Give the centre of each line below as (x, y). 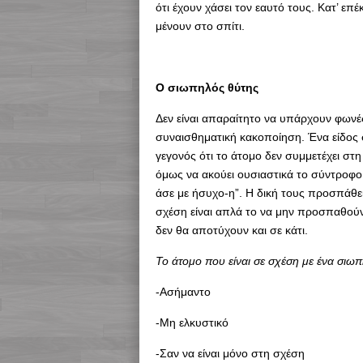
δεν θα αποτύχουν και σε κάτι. (232, 230)
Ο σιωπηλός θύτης (207, 87)
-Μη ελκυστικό (192, 322)
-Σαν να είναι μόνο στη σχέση (230, 353)
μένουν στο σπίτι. (200, 26)
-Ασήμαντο (183, 291)
